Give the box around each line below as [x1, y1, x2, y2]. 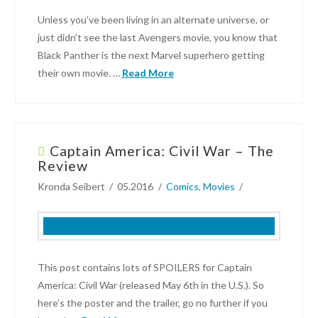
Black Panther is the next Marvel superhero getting [37, 49, 265, 62]
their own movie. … [37, 67, 122, 79]
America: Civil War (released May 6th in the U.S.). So [37, 279, 264, 292]
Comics [165, 180, 199, 193]
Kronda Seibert [37, 180, 105, 193]
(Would [15, 40, 61, 57]
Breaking [15, 149, 71, 166]
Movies [202, 180, 235, 193]
